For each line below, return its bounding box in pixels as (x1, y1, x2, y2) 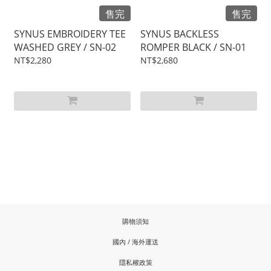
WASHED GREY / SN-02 (14, 41, 116, 54)
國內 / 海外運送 (113, 237, 158, 247)
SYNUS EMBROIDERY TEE (14, 27, 126, 41)
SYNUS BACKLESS (140, 27, 219, 41)
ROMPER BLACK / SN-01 (140, 41, 246, 54)
